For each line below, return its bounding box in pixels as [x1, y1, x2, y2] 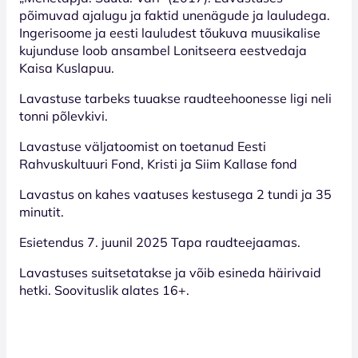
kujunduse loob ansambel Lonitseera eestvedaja [19, 42, 307, 58]
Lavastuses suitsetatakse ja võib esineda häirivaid [19, 264, 321, 280]
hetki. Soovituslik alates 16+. [19, 281, 189, 298]
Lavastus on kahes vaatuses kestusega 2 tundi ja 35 [19, 185, 332, 202]
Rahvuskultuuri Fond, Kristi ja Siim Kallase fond [19, 155, 297, 172]
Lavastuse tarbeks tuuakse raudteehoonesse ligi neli [19, 89, 332, 106]
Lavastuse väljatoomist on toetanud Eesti [19, 137, 266, 154]
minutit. [19, 203, 64, 220]
